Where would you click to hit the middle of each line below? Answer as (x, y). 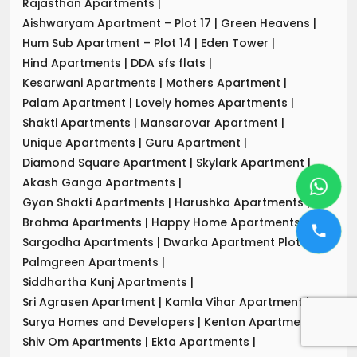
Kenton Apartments (263, 322)
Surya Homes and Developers (110, 322)
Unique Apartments (80, 142)
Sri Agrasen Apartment (90, 302)
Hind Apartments (73, 63)
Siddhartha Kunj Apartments (106, 282)
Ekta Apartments (202, 341)
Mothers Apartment (225, 82)
